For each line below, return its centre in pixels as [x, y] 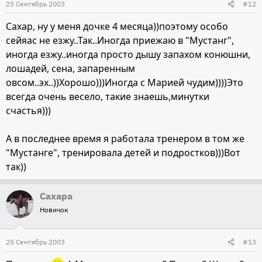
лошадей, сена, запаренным [70, 69]
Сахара [56, 196]
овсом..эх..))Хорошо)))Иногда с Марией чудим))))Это [125, 83]
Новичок [54, 210]
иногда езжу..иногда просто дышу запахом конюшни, [128, 55]
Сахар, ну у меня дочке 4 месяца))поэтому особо [117, 27]
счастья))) [28, 111]
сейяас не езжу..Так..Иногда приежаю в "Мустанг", [120, 41]
